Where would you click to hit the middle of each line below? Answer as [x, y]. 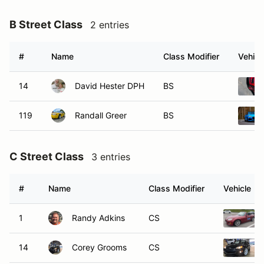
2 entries [110, 25]
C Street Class [47, 156]
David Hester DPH [110, 86]
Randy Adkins [98, 218]
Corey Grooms [99, 247]
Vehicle [237, 188]
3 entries [111, 157]
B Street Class [46, 24]
